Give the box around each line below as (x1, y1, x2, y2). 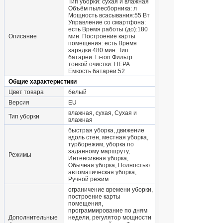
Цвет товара (8, 89, 44, 96)
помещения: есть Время (68, 40, 137, 47)
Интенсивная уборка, (68, 155, 128, 162)
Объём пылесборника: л (68, 5, 137, 12)
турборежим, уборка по (68, 141, 134, 148)
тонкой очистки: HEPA (68, 61, 130, 68)
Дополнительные (8, 214, 58, 222)
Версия (8, 99, 29, 107)
